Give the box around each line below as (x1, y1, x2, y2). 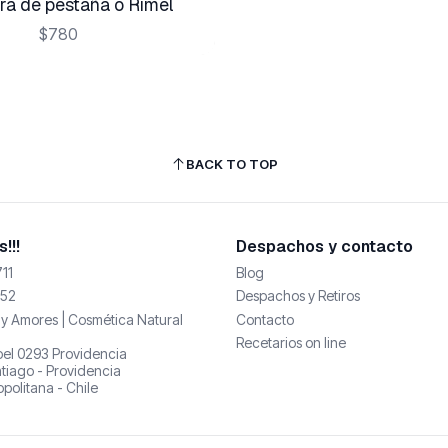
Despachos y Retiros (236, 287, 360, 305)
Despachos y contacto (236, 235, 413, 257)
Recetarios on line (236, 333, 346, 351)
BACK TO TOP (185, 156, 278, 172)
